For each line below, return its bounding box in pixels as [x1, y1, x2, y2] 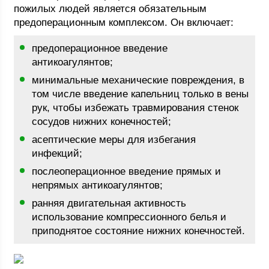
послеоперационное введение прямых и [32, 166, 222, 177]
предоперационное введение [32, 43, 168, 54]
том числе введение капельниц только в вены [32, 88, 249, 100]
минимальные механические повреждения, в [32, 74, 245, 86]
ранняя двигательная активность [32, 198, 187, 209]
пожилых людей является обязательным [14, 3, 207, 14]
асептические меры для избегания [32, 134, 196, 145]
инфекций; [32, 148, 83, 159]
